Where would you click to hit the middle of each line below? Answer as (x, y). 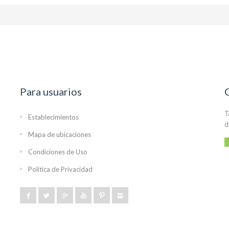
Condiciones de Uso (58, 152)
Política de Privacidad (60, 169)
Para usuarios (51, 92)
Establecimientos (53, 117)
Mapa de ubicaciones (60, 135)
